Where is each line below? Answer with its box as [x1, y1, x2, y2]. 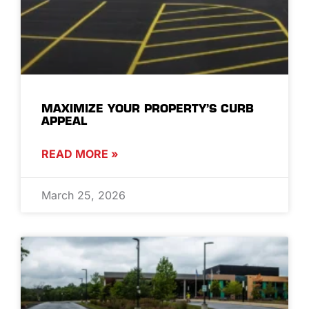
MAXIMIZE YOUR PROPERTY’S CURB [41, 101, 254, 115]
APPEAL [41, 113, 87, 128]
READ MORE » [41, 146, 119, 161]
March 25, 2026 [41, 188, 126, 202]
